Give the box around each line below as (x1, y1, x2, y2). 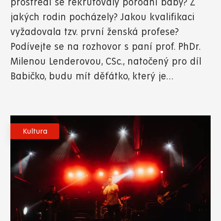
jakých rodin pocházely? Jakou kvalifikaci (10, 12, 194, 23)
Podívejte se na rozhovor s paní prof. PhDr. (10, 41, 200, 52)
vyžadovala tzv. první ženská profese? (10, 27, 179, 37)
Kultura (22, 127, 47, 135)
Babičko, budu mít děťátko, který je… (10, 71, 173, 82)
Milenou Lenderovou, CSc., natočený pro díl (10, 56, 201, 67)
